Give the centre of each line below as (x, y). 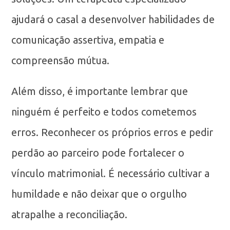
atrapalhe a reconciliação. (70, 214)
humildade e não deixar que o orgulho (99, 194)
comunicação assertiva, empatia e (88, 40)
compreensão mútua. (61, 60)
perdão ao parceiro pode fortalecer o (98, 153)
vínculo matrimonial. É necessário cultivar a (111, 173)
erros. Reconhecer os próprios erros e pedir (112, 132)
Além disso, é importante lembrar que (100, 91)
